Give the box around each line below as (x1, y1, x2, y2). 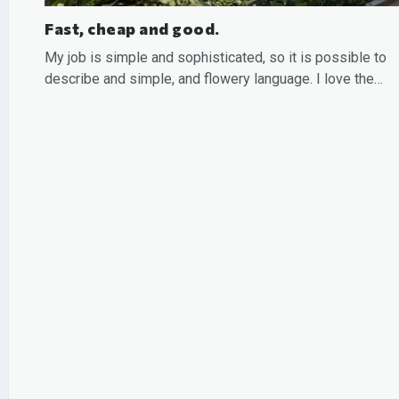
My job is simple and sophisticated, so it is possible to (45, 48, 387, 66)
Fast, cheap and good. (45, 18, 220, 38)
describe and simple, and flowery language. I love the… (45, 69, 383, 87)
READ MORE (45, 109, 123, 122)
